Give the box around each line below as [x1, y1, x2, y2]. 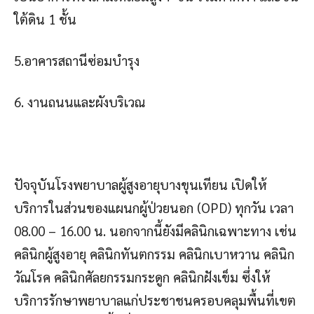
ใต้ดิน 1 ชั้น [14, 11, 76, 28]
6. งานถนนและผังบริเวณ [14, 93, 145, 111]
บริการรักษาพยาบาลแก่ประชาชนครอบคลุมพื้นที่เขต [14, 292, 296, 309]
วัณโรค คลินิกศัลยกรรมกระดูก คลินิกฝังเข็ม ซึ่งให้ [14, 268, 271, 286]
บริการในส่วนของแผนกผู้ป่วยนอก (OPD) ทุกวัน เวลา [14, 199, 294, 217]
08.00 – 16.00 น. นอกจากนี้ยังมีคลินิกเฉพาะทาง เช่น [14, 222, 296, 240]
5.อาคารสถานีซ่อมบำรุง [14, 52, 139, 69]
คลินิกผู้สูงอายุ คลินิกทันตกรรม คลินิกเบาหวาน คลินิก [14, 245, 294, 263]
